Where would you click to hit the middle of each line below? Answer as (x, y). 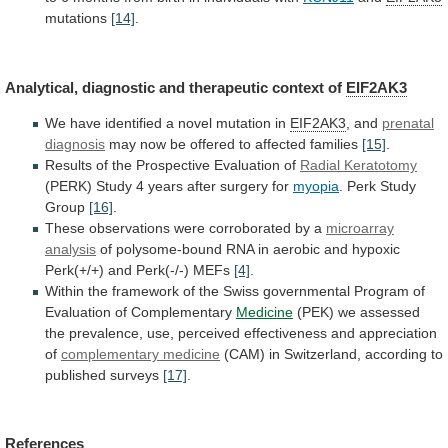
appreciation (398, 332)
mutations (78, 18)
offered (212, 143)
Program (381, 290)
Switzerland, (322, 353)
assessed (390, 311)
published (75, 374)
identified (133, 122)
